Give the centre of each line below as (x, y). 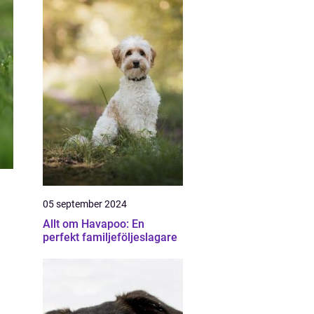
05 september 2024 (85, 204)
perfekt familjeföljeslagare (110, 237)
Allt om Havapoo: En (94, 224)
